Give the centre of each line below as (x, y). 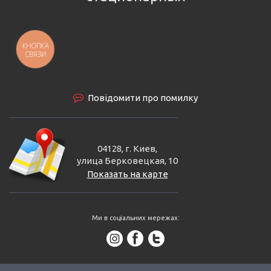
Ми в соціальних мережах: (135, 217)
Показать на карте (127, 174)
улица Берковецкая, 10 (127, 160)
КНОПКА (36, 46)
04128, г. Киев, (127, 148)
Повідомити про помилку (143, 97)
